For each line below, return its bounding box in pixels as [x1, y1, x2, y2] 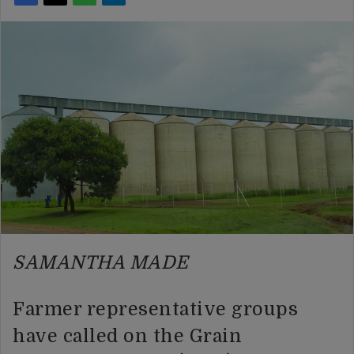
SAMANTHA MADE [13, 251, 189, 273]
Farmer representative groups [13, 298, 298, 320]
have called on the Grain [13, 325, 242, 347]
